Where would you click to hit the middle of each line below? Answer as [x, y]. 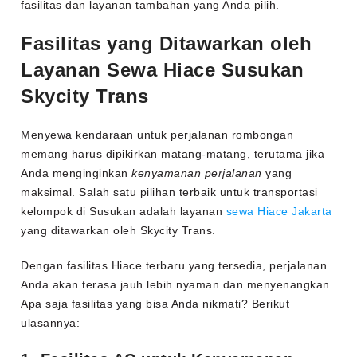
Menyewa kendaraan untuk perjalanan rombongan [157, 135]
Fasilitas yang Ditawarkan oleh [167, 44]
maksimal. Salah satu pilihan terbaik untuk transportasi [169, 192]
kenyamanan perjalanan [197, 173]
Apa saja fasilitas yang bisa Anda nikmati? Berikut [155, 304]
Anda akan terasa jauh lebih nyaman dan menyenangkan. [177, 285]
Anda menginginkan [76, 173]
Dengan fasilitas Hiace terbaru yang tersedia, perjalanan [174, 266]
